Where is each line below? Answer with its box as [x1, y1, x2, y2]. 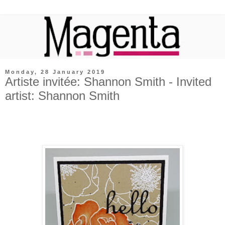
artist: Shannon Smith [5, 89, 120, 103]
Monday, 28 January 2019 [5, 69, 105, 75]
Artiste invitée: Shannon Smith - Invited [5, 75, 211, 89]
